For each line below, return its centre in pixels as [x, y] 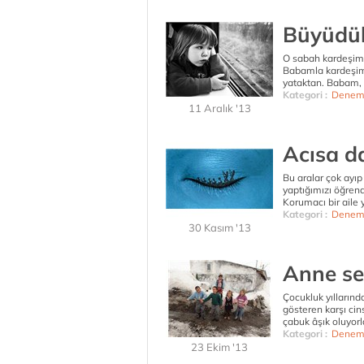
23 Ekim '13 [219, 347]
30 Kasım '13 [219, 227]
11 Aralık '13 [219, 108]
